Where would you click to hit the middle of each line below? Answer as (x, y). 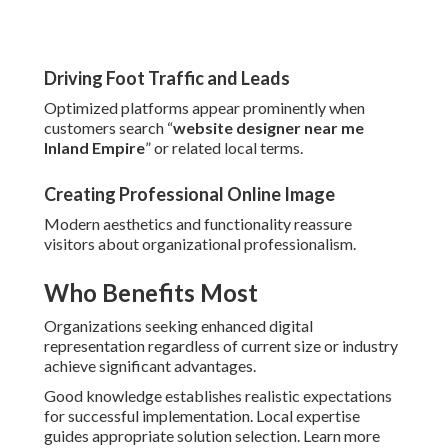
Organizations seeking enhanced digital (178, 326)
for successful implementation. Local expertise (202, 416)
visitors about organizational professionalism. (200, 244)
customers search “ (108, 128)
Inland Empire (94, 148)
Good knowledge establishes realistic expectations (218, 396)
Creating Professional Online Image (189, 194)
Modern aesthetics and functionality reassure (198, 224)
